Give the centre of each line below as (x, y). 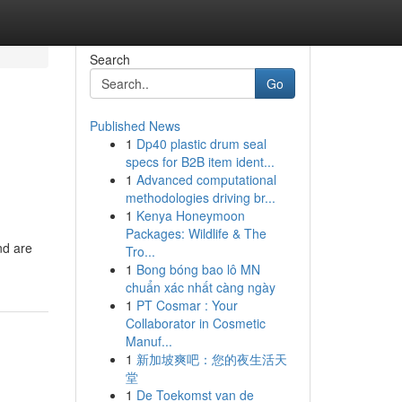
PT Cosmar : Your (187, 305)
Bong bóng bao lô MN (198, 269)
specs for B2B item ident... (200, 162)
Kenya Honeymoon (190, 215)
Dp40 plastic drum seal (201, 144)
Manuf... (149, 341)
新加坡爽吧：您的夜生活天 (211, 359)
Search (109, 59)
